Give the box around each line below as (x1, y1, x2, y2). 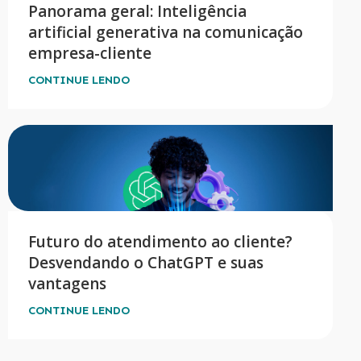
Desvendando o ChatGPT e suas (28, 252, 263, 274)
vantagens (28, 273, 106, 295)
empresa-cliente (28, 43, 156, 64)
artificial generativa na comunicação (28, 22, 303, 44)
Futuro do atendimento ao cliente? (28, 231, 293, 253)
